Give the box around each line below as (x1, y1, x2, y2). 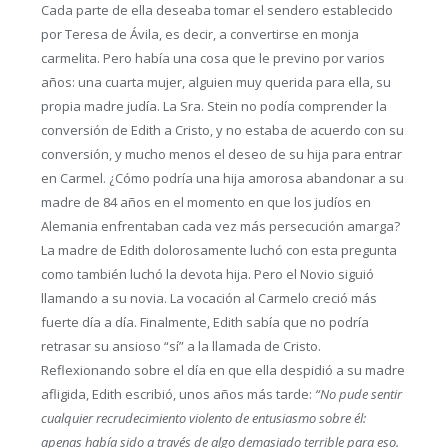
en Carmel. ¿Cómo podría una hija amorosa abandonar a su (40, 169, 404, 188)
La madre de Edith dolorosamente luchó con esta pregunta (40, 241, 397, 260)
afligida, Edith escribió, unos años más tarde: (40, 385, 315, 404)
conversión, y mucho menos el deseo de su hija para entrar (40, 145, 402, 164)
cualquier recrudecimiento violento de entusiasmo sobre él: (40, 409, 366, 428)
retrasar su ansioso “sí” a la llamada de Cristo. (40, 337, 321, 356)
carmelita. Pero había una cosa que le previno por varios (40, 49, 385, 68)
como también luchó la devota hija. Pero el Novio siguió (40, 265, 374, 284)
